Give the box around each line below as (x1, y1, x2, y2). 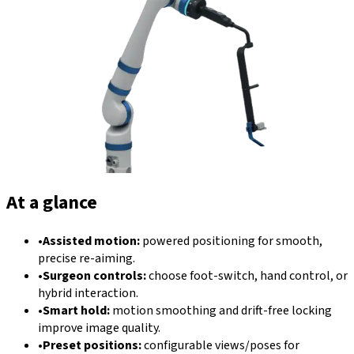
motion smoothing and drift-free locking (112, 302, 332, 320)
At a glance (6, 189, 97, 217)
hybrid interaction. (38, 284, 138, 303)
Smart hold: (43, 302, 110, 320)
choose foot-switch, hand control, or (149, 267, 348, 285)
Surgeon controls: (43, 267, 146, 285)
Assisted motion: (43, 232, 140, 250)
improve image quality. (38, 319, 160, 337)
